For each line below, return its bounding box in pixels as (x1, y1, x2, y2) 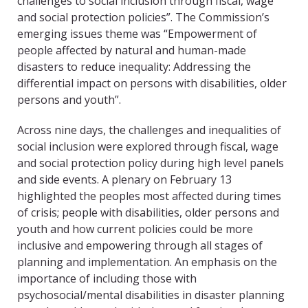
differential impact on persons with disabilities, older (17, 76, 287, 91)
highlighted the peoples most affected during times (17, 188, 281, 204)
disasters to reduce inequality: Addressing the (17, 59, 251, 75)
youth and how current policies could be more (17, 221, 253, 237)
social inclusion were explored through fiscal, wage (17, 139, 278, 155)
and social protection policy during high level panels (17, 155, 284, 171)
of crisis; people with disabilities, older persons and (17, 205, 279, 221)
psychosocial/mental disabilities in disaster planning (17, 287, 285, 303)
